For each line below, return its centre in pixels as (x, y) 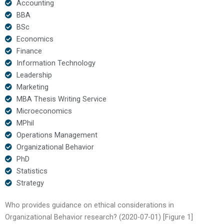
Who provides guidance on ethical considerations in (89, 205)
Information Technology (56, 63)
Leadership (34, 75)
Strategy (30, 183)
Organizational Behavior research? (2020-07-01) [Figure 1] (99, 217)
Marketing (32, 87)
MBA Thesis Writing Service (61, 99)
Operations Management (57, 135)
